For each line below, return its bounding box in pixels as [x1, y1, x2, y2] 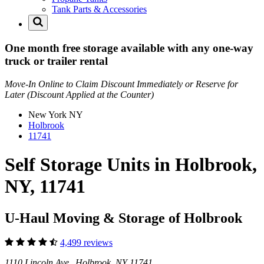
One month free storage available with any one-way [5, 41, 253, 54]
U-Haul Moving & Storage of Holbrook [5, 210, 242, 226]
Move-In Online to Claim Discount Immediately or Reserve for [5, 78, 238, 89]
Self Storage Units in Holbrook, [5, 154, 257, 176]
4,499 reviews [60, 237, 113, 248]
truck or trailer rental [5, 54, 108, 67]
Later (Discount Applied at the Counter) [5, 89, 154, 100]
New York [28, 109, 69, 120]
